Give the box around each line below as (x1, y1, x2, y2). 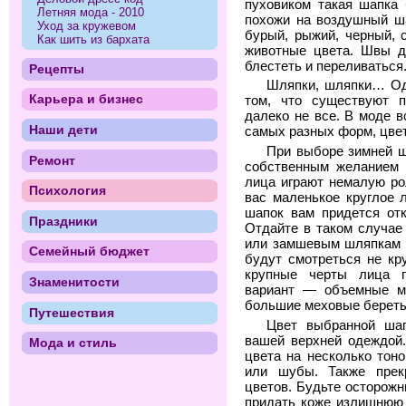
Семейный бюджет (28, 244, 150, 259)
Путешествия (28, 304, 114, 320)
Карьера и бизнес (28, 92, 143, 107)
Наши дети (28, 121, 98, 137)
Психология (28, 183, 106, 198)
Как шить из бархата (37, 33, 150, 46)
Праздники (28, 213, 98, 228)
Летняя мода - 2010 (37, 5, 145, 19)
